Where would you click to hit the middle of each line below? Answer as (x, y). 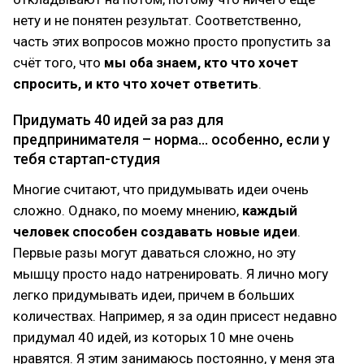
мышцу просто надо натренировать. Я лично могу (171, 274)
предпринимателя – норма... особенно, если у (171, 139)
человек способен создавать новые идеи (155, 232)
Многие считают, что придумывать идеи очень (161, 189)
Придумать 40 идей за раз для (118, 120)
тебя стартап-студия (87, 159)
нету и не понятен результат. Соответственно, (157, 20)
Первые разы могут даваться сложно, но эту (154, 253)
